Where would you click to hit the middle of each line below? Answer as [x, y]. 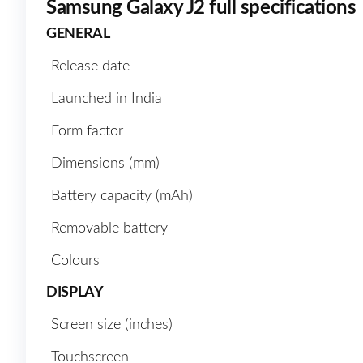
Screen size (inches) [112, 325]
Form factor [87, 132]
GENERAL [78, 34]
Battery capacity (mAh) [122, 196]
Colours [75, 261]
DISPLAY [75, 293]
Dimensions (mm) [105, 164]
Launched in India [107, 99]
